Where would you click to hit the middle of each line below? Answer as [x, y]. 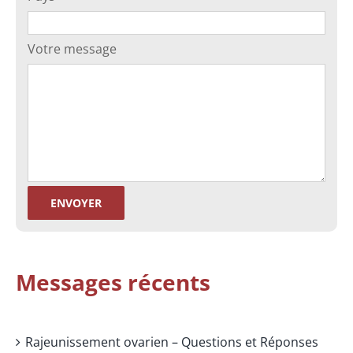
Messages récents [113, 282]
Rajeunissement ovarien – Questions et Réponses [172, 342]
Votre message [72, 49]
